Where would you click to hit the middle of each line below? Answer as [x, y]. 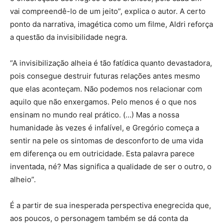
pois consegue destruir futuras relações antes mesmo [105, 76]
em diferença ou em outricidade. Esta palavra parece [102, 153]
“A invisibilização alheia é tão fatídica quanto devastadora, [111, 63]
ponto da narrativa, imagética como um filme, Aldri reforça [111, 24]
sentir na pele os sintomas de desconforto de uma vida [107, 140]
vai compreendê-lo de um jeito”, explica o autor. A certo [108, 11]
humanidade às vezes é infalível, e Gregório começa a [105, 127]
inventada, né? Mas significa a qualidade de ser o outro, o [111, 166]
